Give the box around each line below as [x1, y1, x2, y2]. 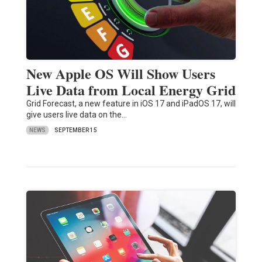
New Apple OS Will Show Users [26, 63, 215, 84]
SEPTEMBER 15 [54, 127, 97, 134]
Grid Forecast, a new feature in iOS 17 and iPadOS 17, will [26, 99, 236, 109]
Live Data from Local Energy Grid [26, 80, 236, 101]
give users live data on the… [26, 110, 127, 120]
